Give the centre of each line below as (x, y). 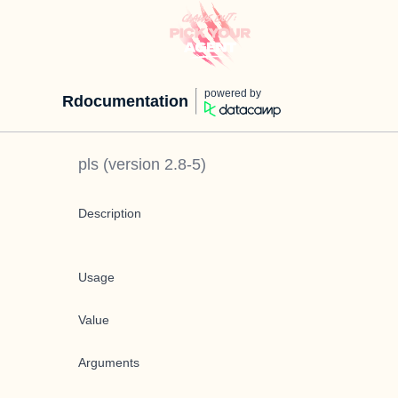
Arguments (109, 362)
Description (110, 213)
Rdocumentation (125, 101)
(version (131, 164)
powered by (233, 93)
